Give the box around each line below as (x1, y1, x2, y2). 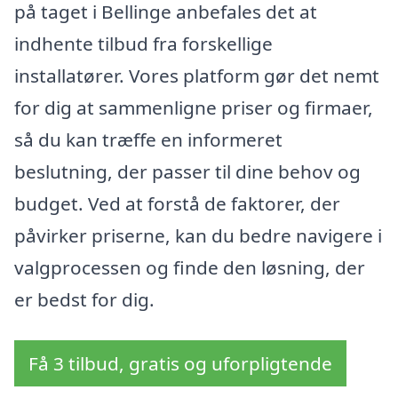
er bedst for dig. (14, 286, 155, 312)
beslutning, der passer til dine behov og (14, 158, 361, 184)
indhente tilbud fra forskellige (14, 30, 273, 56)
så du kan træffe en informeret (14, 126, 283, 152)
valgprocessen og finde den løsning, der (14, 254, 365, 280)
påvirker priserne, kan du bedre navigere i (14, 222, 382, 248)
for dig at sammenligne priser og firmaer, (14, 94, 373, 120)
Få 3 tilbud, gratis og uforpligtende (28, 350, 332, 376)
